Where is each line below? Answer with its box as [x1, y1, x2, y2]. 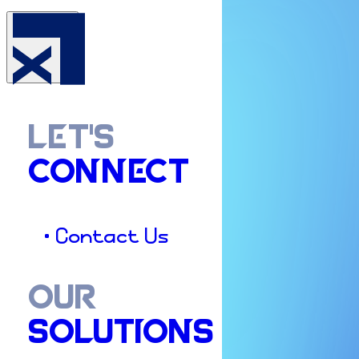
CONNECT [27, 157, 189, 192]
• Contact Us [44, 226, 169, 249]
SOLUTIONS [27, 317, 214, 353]
